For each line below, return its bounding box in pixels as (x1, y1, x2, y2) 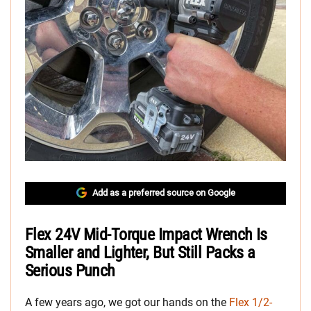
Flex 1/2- (229, 295, 272, 309)
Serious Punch (25, 260, 115, 280)
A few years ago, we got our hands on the (25, 295, 229, 309)
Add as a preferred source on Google (92, 187, 235, 198)
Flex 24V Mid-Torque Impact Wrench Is (25, 224, 267, 244)
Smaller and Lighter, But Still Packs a (25, 242, 255, 262)
